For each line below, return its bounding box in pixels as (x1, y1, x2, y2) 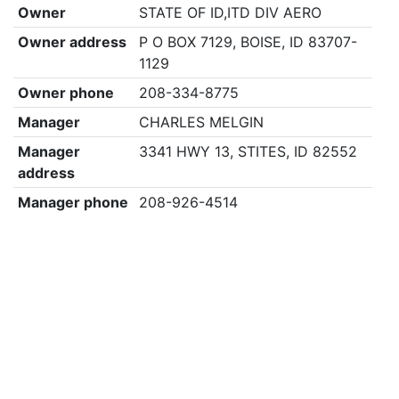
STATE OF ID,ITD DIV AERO (138, 4, 322, 21)
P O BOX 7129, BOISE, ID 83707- (138, 33, 357, 51)
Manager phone (17, 193, 128, 211)
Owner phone (17, 84, 114, 102)
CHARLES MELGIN (138, 113, 264, 131)
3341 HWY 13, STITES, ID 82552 (138, 142, 357, 160)
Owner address (17, 33, 126, 51)
